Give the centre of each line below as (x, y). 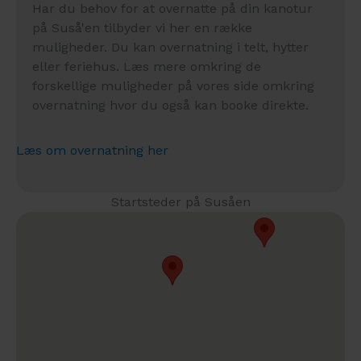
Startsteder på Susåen (180, 201)
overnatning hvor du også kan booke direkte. (170, 105)
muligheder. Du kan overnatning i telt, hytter (170, 47)
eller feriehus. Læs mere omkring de (147, 66)
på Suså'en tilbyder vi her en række (142, 27)
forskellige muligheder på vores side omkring (173, 85)
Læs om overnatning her (92, 150)
